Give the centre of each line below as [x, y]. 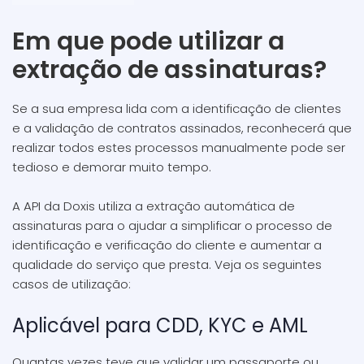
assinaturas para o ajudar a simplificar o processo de [172, 225]
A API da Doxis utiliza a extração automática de [154, 206]
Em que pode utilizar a [148, 41]
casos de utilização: [71, 284]
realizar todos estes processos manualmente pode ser [179, 147]
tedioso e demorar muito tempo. [112, 167]
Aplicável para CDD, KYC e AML [160, 325]
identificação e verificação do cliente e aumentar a [167, 245]
